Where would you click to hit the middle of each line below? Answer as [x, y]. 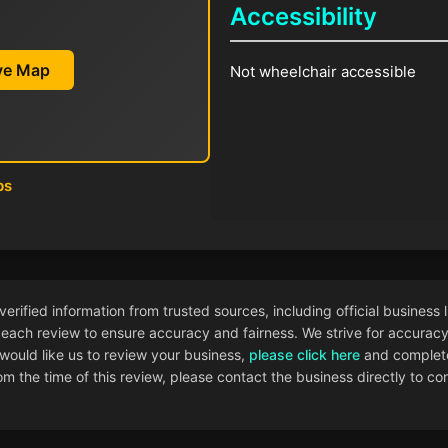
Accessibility [304, 17]
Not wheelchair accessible [323, 72]
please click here [304, 354]
